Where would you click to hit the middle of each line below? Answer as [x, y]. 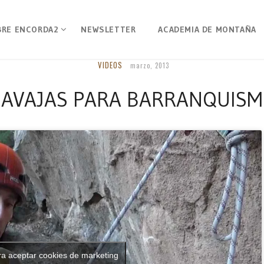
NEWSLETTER [108, 29]
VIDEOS [110, 65]
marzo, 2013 [150, 65]
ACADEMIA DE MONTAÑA [207, 29]
